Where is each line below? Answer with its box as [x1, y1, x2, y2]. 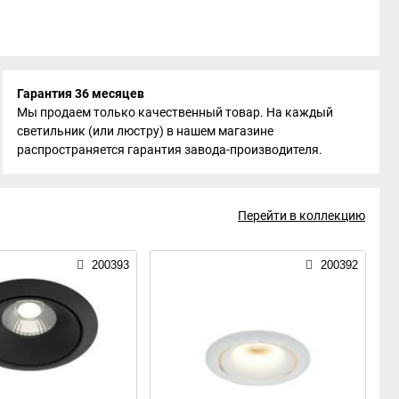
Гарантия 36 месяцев [17, 85, 145, 101]
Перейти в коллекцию [238, 208, 365, 223]
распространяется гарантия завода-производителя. [17, 142, 323, 157]
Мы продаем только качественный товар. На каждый [17, 104, 334, 119]
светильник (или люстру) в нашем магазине [17, 123, 274, 138]
